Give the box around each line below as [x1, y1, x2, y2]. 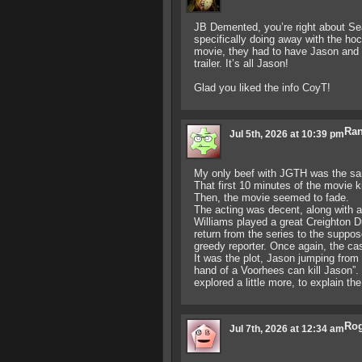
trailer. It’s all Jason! [193, 57, 288, 69]
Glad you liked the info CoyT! [193, 82, 330, 94]
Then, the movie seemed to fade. [193, 192, 349, 204]
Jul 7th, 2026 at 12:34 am [229, 323, 344, 335]
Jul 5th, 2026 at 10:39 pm [229, 128, 344, 140]
